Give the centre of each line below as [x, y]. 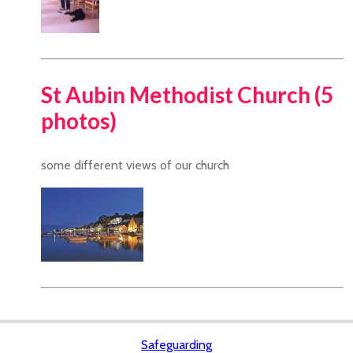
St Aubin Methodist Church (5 [187, 95]
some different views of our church [135, 165]
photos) [79, 121]
